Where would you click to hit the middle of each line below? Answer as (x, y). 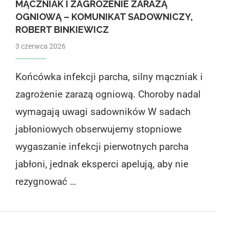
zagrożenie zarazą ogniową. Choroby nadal (108, 94)
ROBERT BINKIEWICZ (62, 29)
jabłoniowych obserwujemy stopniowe (98, 129)
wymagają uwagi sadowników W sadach (103, 111)
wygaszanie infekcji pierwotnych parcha (102, 146)
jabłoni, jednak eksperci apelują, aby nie (102, 164)
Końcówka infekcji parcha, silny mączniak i (109, 76)
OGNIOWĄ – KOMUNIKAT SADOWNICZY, (104, 16)
